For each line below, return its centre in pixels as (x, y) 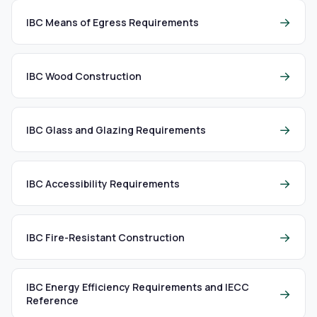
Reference (52, 300)
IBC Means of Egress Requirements (113, 22)
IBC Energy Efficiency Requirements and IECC (138, 287)
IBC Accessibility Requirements (103, 183)
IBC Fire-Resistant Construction (105, 237)
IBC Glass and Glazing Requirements (116, 129)
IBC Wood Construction (84, 76)
